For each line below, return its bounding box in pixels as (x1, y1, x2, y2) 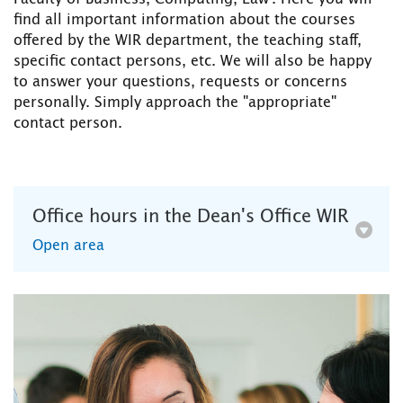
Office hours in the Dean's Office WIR (32, 208, 349, 227)
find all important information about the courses (13, 13, 355, 28)
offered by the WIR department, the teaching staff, (13, 33, 362, 49)
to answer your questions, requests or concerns (13, 75, 347, 90)
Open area (32, 238, 104, 254)
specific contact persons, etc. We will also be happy (13, 54, 372, 69)
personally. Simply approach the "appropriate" (13, 95, 336, 111)
